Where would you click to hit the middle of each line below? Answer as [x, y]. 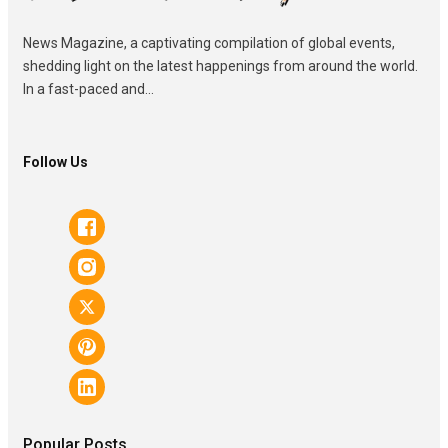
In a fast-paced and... [88, 88]
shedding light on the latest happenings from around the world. [220, 65]
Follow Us [55, 161]
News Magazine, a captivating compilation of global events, [209, 42]
